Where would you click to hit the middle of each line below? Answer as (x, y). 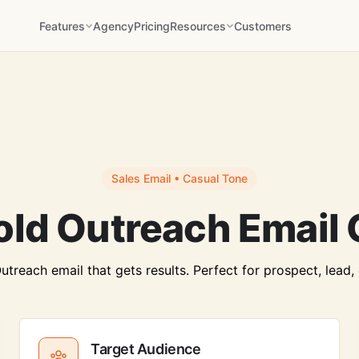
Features (63, 26)
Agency (114, 26)
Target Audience (146, 349)
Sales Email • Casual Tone (179, 178)
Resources (198, 26)
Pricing (152, 26)
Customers (263, 26)
